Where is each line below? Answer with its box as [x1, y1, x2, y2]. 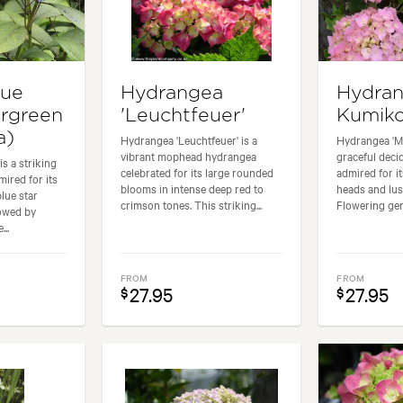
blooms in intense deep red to [120, 180, 264, 197]
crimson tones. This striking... [120, 196, 262, 213]
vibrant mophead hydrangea [120, 148, 256, 165]
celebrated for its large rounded [120, 164, 273, 181]
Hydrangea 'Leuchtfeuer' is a [120, 131, 257, 148]
